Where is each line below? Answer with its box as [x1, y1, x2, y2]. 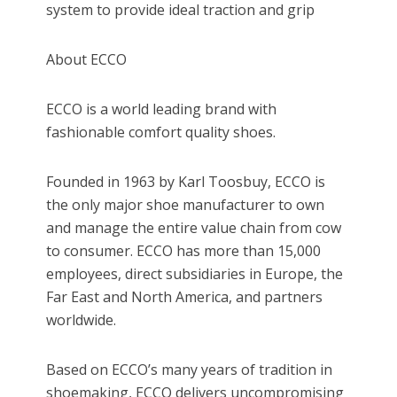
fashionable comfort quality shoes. [46, 122, 276, 143]
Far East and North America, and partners [46, 287, 323, 307]
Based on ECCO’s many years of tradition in [46, 360, 333, 380]
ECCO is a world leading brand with [46, 99, 277, 120]
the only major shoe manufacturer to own [46, 195, 325, 215]
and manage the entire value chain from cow [46, 218, 342, 238]
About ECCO [46, 50, 128, 70]
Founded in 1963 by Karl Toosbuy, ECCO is [46, 172, 326, 192]
